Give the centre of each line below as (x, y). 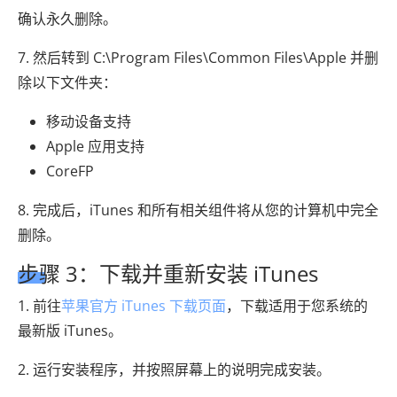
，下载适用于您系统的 (297, 305)
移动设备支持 (89, 121)
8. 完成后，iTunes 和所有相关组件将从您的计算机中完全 (198, 210)
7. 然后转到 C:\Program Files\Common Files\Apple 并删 (198, 57)
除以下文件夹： (67, 82)
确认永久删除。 (67, 18)
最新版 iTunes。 (70, 330)
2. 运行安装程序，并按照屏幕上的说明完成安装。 (174, 369)
